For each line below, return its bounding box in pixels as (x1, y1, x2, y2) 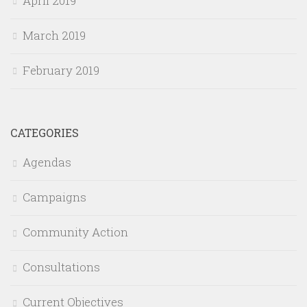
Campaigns (23, 189, 86, 206)
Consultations (23, 259, 100, 275)
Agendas (23, 154, 71, 171)
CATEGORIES (10, 125, 79, 140)
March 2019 (23, 27, 86, 44)
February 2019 (23, 62, 99, 79)
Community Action (23, 224, 128, 241)
